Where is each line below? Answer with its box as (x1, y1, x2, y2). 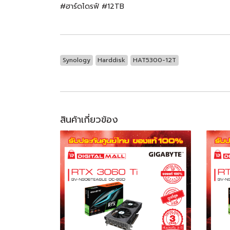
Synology (62, 55, 90, 65)
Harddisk (98, 55, 126, 65)
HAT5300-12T (132, 55, 176, 65)
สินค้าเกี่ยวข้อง (60, 112, 118, 127)
